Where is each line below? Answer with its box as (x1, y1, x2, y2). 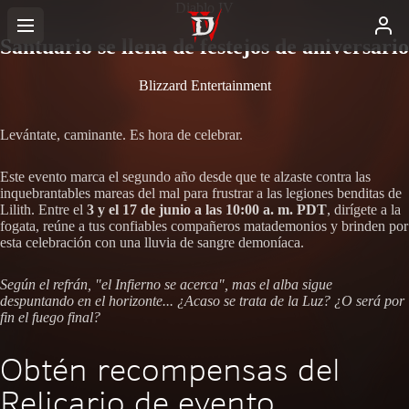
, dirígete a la (327, 201, 401, 217)
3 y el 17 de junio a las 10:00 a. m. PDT (87, 201, 327, 217)
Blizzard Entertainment (138, 77, 271, 93)
